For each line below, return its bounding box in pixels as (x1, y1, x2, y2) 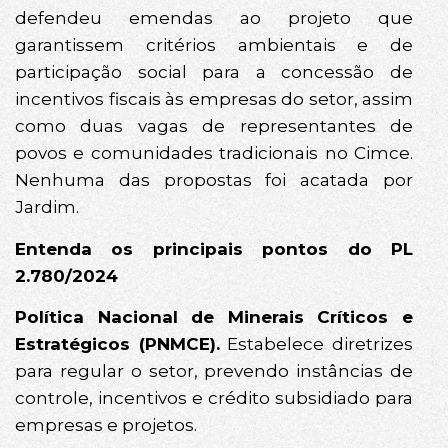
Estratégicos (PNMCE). (15, 333, 220, 354)
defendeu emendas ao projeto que (15, 8, 413, 29)
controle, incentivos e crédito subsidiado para (15, 387, 413, 408)
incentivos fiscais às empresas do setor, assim (15, 89, 413, 110)
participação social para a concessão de (15, 62, 413, 83)
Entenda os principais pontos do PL (15, 238, 413, 259)
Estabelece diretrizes (219, 333, 414, 354)
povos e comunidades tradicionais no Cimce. (15, 143, 413, 164)
